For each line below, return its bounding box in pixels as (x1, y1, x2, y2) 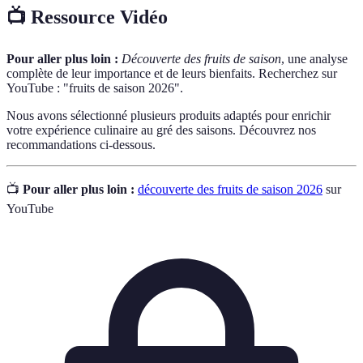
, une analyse (281, 52, 348, 66)
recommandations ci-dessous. (6, 138, 156, 152)
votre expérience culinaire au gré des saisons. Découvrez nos (6, 123, 316, 138)
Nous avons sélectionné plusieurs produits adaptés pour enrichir (6, 109, 331, 123)
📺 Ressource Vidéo (6, 6, 168, 28)
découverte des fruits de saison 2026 (138, 182, 322, 197)
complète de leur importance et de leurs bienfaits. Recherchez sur (6, 66, 337, 81)
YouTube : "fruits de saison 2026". (6, 81, 183, 96)
